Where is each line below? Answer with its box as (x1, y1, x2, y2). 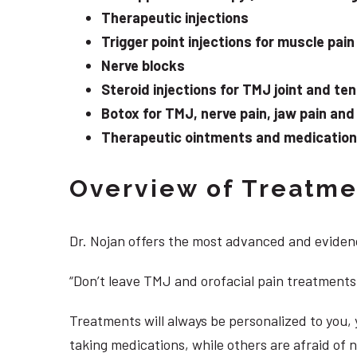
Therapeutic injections (101, 9, 249, 27)
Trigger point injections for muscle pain (101, 33, 355, 51)
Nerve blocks (101, 57, 185, 75)
